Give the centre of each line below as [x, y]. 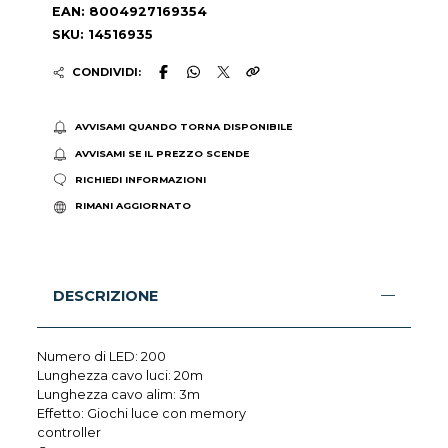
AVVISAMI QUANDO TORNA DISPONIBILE [183, 127]
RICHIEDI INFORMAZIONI [140, 179]
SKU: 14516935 [103, 34]
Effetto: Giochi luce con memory [142, 413]
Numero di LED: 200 [102, 356]
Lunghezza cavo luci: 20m [122, 375]
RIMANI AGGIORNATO [132, 206]
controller [69, 432]
